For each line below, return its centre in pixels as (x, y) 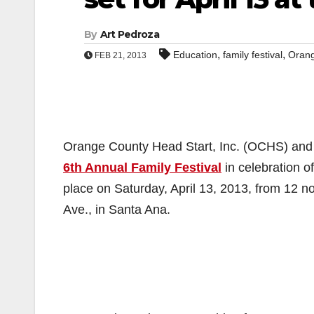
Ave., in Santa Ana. (117, 210)
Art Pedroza (129, 34)
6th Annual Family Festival (142, 168)
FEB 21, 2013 (120, 55)
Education (195, 55)
